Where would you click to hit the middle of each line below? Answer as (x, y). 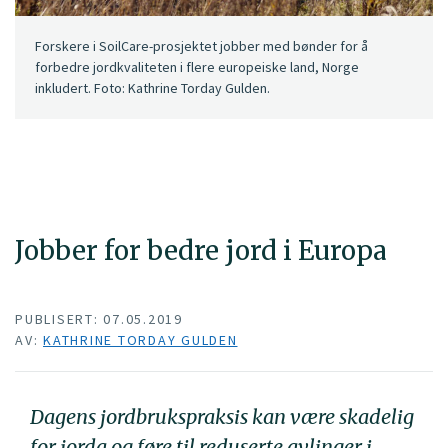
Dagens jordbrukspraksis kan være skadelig (222, 417)
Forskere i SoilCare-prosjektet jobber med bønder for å (201, 46)
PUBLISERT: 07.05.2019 (99, 319)
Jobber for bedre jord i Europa (201, 250)
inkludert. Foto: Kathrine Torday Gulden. (152, 88)
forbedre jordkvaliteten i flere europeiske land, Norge (197, 67)
